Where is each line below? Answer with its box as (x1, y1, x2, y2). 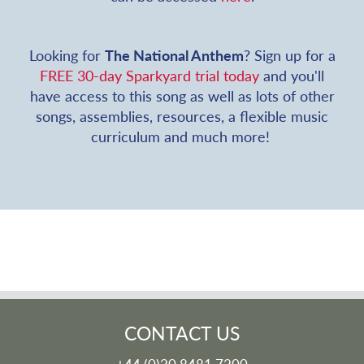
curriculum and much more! (90, 125, 274, 146)
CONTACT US (124, 318, 240, 346)
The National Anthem (104, 44, 244, 65)
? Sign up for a (243, 44, 336, 65)
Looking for (28, 44, 105, 65)
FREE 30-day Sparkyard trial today (40, 64, 259, 85)
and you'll (259, 64, 324, 85)
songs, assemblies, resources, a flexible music (36, 105, 328, 126)
